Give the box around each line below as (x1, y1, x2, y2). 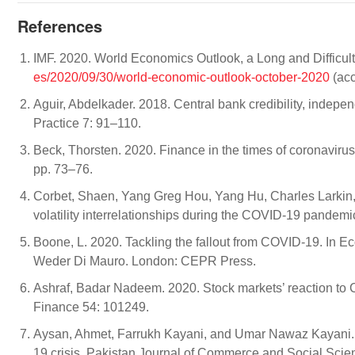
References (17, 14, 102, 37)
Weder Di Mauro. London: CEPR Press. (33, 254, 256, 268)
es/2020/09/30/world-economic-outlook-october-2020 (33, 71, 330, 84)
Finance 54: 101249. (33, 300, 149, 314)
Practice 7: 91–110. (33, 116, 141, 130)
